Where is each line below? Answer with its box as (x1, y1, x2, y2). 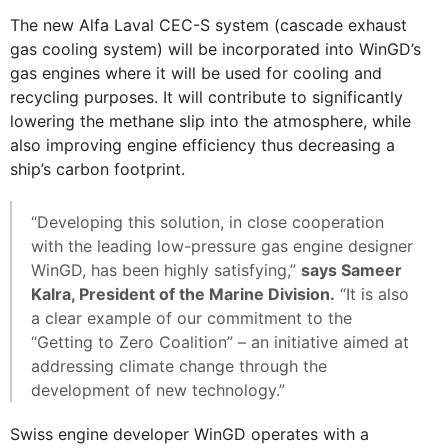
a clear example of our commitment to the (31, 307, 352, 328)
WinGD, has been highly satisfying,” (31, 259, 301, 280)
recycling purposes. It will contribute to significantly (10, 86, 403, 107)
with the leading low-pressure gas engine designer (31, 235, 413, 256)
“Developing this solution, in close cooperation (31, 211, 384, 232)
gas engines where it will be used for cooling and (10, 62, 382, 83)
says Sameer (301, 259, 402, 280)
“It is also (335, 283, 409, 304)
